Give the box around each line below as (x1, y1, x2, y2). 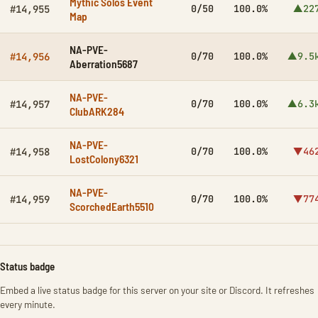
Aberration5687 (70, 57, 138, 70)
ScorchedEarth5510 (70, 199, 154, 213)
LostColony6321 (70, 152, 138, 165)
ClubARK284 (70, 104, 124, 118)
